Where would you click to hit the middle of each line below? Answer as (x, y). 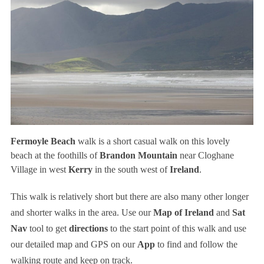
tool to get (48, 228)
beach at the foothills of (55, 155)
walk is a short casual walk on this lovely (152, 141)
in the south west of (130, 169)
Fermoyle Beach (43, 141)
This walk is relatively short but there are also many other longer (129, 196)
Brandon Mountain (138, 155)
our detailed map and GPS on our (74, 244)
